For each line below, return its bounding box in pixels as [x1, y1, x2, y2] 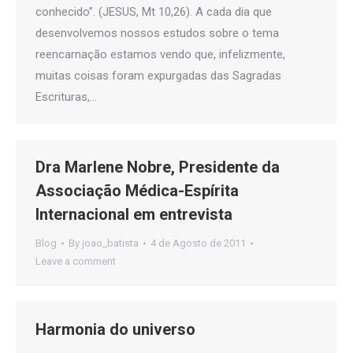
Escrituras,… [35, 90, 97, 104]
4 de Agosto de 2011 [150, 237, 246, 249]
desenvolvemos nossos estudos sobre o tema [35, 26, 279, 40]
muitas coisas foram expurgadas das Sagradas [35, 69, 281, 83]
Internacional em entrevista [35, 205, 232, 224]
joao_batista [82, 237, 139, 249]
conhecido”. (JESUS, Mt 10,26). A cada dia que [35, 5, 272, 19]
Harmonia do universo [35, 320, 195, 339]
